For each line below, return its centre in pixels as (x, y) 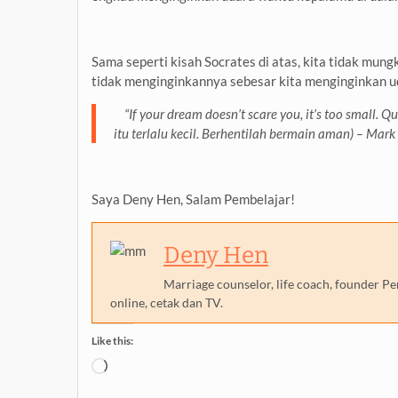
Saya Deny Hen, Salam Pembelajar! (193, 199)
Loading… (135, 366)
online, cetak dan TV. (167, 302)
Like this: (112, 340)
